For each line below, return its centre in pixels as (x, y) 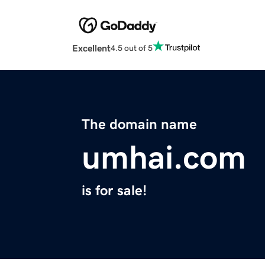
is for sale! (114, 191)
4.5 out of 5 (132, 48)
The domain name (139, 125)
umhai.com (164, 158)
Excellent (91, 48)
